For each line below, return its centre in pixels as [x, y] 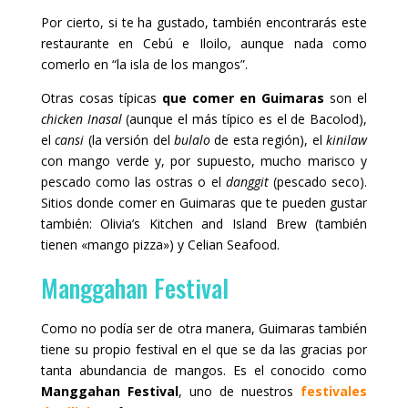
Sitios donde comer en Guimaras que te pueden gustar [204, 203]
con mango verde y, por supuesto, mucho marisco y [204, 161]
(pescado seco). [318, 182]
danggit [247, 182]
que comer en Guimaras [243, 98]
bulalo [193, 140]
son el [346, 98]
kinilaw [347, 140]
